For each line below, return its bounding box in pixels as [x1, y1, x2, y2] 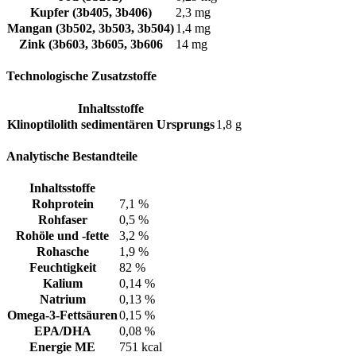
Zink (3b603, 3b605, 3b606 [18, 37, 163, 52]
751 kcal [119, 340, 162, 354]
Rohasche [36, 245, 89, 259]
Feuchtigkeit [29, 261, 96, 275]
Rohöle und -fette [16, 229, 109, 243]
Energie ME [29, 340, 95, 354]
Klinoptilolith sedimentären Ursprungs [7, 117, 215, 131]
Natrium [39, 292, 86, 307]
